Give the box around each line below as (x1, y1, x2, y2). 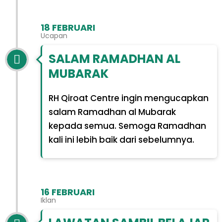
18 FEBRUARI (41, 21, 95, 34)
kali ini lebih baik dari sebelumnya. (48, 133, 194, 146)
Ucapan (41, 31, 67, 41)
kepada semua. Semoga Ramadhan (48, 119, 206, 132)
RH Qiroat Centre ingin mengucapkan (48, 92, 209, 104)
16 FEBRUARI (41, 185, 95, 198)
